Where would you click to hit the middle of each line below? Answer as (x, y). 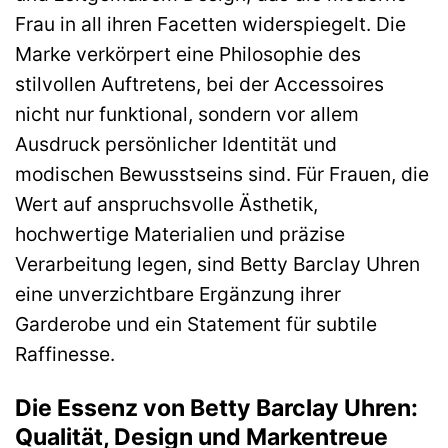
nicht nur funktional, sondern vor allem (187, 113)
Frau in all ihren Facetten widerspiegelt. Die (210, 23)
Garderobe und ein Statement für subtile (196, 323)
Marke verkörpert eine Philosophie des (188, 53)
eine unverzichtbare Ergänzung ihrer (178, 293)
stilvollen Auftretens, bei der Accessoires (199, 83)
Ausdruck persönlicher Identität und (176, 143)
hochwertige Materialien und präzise (180, 233)
